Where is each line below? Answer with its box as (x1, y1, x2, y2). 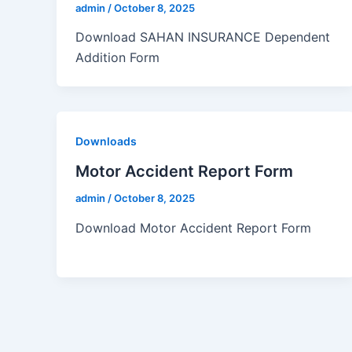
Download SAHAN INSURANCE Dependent (75, 29, 330, 46)
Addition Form (75, 49, 159, 66)
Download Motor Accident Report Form (75, 219, 315, 236)
